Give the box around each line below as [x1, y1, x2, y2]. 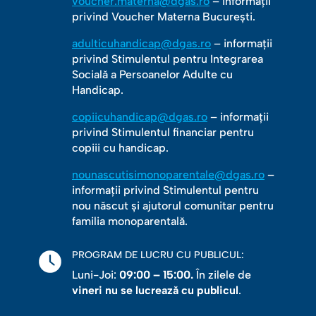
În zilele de [193, 268, 251, 282]
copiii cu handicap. [71, 141, 169, 155]
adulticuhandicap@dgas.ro [71, 37, 211, 51]
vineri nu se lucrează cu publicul [71, 284, 238, 298]
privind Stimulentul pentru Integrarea [71, 52, 263, 66]
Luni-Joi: [71, 268, 116, 282]
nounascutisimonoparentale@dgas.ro [71, 168, 265, 182]
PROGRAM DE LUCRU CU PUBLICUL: [71, 249, 244, 262]
